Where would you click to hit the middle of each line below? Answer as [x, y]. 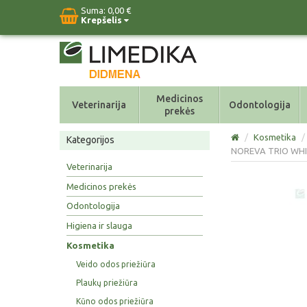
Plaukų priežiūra [107, 282]
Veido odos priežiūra [116, 264]
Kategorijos [90, 140]
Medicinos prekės [101, 186]
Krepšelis [102, 20]
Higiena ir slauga [99, 226]
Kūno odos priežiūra [115, 301]
